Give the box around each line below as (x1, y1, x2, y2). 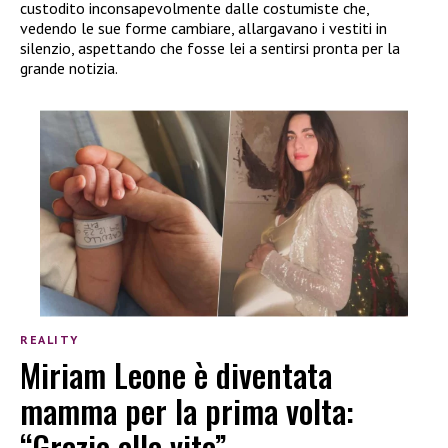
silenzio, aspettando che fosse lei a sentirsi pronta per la (20, 37, 400, 58)
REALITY (20, 332, 79, 348)
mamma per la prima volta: (20, 387, 354, 435)
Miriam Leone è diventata (20, 351, 332, 399)
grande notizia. (20, 57, 118, 78)
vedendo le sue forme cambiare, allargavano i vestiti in (20, 17, 387, 38)
